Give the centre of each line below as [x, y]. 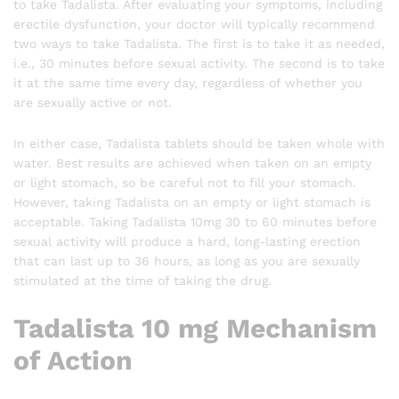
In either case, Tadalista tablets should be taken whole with [199, 143]
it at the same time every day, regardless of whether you [188, 82]
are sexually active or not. [93, 102]
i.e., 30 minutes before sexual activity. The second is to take [199, 63]
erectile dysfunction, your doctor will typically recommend [194, 24]
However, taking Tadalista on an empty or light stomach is [192, 202]
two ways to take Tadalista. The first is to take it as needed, [199, 43]
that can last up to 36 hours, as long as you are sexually [187, 261]
